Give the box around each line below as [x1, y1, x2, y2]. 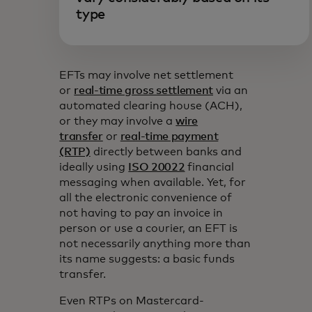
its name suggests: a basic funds [59, 253, 235, 265]
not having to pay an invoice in [59, 207, 224, 219]
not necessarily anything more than [59, 237, 251, 249]
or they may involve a [59, 115, 176, 127]
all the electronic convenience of [59, 192, 233, 203]
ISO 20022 [128, 161, 185, 173]
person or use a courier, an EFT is [59, 222, 238, 234]
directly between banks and [90, 146, 242, 157]
